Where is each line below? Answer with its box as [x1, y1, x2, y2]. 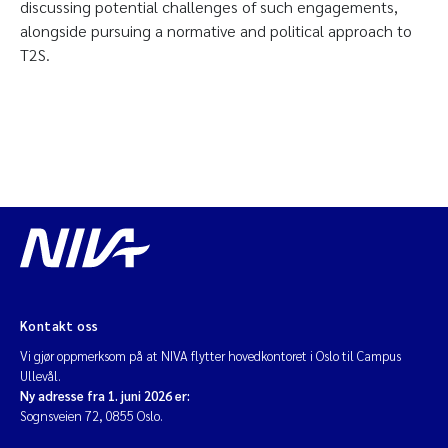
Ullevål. [20, 367, 61, 384]
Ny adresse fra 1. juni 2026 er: [20, 387, 190, 404]
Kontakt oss [20, 317, 99, 334]
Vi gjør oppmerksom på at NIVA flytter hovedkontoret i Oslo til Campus [20, 347, 401, 364]
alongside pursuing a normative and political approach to [20, 20, 412, 41]
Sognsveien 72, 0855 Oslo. [20, 407, 163, 424]
